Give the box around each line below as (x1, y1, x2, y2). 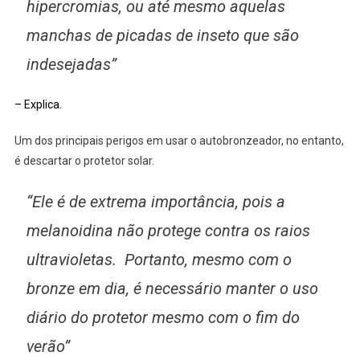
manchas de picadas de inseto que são (26, 25, 299, 45)
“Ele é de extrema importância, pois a (26, 191, 285, 211)
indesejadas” (26, 54, 117, 74)
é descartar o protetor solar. (14, 153, 154, 167)
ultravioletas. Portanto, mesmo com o (26, 249, 292, 269)
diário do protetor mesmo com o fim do (26, 307, 300, 327)
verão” (26, 336, 70, 356)
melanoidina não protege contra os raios (26, 220, 310, 240)
